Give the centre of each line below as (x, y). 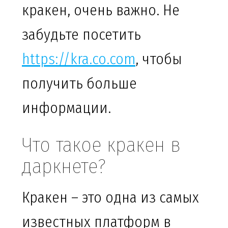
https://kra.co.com (79, 59)
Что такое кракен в (101, 145)
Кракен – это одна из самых (110, 198)
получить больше (79, 84)
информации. (66, 108)
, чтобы (159, 59)
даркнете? (64, 167)
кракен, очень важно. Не (101, 10)
